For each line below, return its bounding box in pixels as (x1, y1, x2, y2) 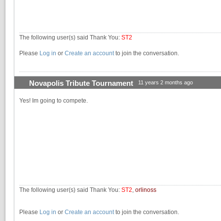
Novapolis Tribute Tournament (29, 79, 133, 88)
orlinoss (135, 186, 156, 194)
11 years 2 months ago (138, 79, 193, 86)
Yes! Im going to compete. (19, 97, 88, 105)
